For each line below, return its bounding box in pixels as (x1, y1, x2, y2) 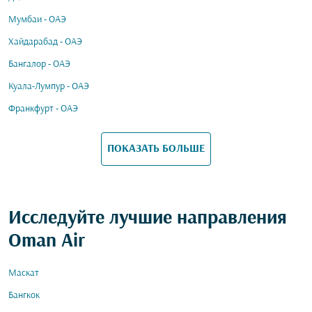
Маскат (8, 268, 39, 279)
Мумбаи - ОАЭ (8, 15, 66, 25)
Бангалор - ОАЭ (8, 59, 70, 70)
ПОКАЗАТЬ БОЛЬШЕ (107, 143, 205, 155)
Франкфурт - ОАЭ (8, 104, 78, 114)
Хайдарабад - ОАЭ (8, 37, 82, 47)
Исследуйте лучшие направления (8, 208, 287, 229)
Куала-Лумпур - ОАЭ (8, 81, 89, 92)
